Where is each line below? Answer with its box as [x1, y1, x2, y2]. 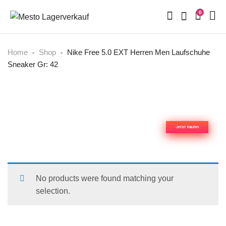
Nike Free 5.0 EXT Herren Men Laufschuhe [67, 48, 210, 57]
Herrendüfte [141, 103, 209, 118]
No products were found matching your [36, 174, 174, 183]
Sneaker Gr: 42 [8, 60, 58, 69]
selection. [36, 187, 70, 196]
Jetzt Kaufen [176, 125, 199, 130]
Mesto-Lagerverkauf [169, 96, 209, 101]
